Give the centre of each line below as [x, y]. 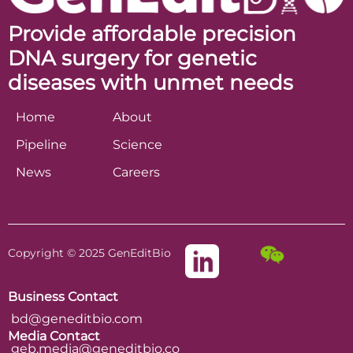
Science [137, 144]
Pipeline [41, 144]
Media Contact [54, 336]
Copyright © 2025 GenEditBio [94, 253]
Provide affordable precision [152, 34]
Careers [136, 172]
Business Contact [65, 297]
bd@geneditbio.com [77, 319]
